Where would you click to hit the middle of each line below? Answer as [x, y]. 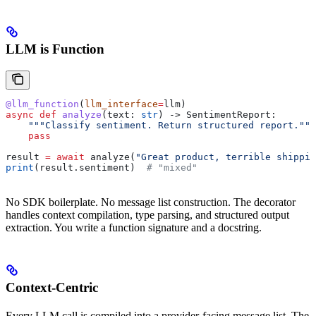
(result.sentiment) [90, 167]
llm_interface [121, 104]
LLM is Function [55, 49]
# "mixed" [172, 167]
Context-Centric [52, 287]
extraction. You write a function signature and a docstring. [134, 227]
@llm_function [42, 104]
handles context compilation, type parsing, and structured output [147, 214]
